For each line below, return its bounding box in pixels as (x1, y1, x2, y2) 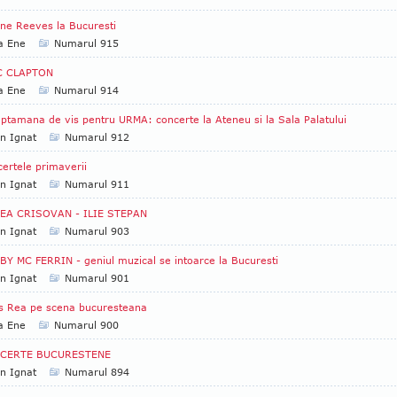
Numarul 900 (54, 319, 119, 331)
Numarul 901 (65, 272, 129, 284)
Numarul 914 (54, 84, 119, 96)
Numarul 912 (65, 131, 129, 143)
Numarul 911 (65, 178, 129, 190)
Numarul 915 (54, 37, 119, 49)
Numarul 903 (65, 225, 129, 237)
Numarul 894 (65, 366, 129, 378)
